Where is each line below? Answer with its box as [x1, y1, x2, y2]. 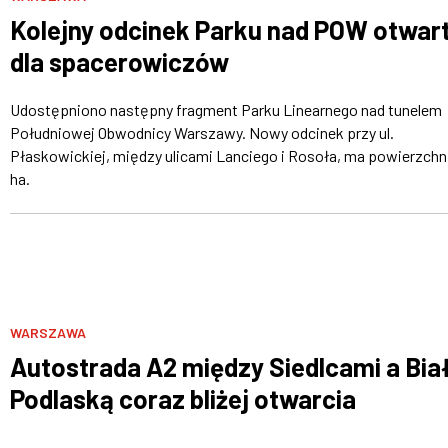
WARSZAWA [9, 323, 86, 341]
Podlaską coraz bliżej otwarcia [9, 382, 356, 414]
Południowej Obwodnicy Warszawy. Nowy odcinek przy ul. [9, 122, 394, 142]
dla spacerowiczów [9, 45, 229, 77]
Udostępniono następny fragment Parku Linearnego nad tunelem [9, 99, 442, 119]
